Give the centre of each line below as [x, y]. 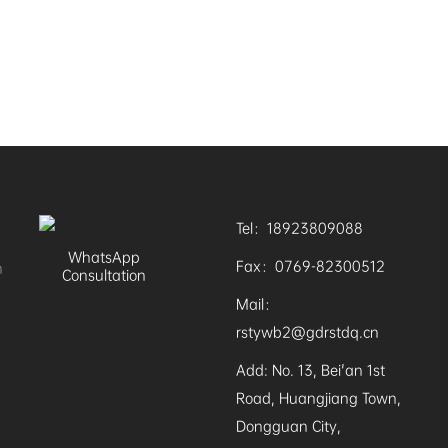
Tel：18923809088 [299, 227]
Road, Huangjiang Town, [318, 397]
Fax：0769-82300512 [310, 265]
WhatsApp [104, 257]
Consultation [104, 275]
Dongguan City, [288, 425]
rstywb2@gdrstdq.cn [307, 331]
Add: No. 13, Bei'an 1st [310, 369]
